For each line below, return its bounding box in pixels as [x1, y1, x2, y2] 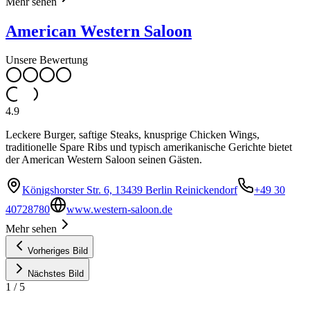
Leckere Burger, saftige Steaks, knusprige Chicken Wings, [6, 129, 259, 141]
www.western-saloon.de [66, 203, 172, 216]
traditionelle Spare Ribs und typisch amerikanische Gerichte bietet [6, 141, 292, 154]
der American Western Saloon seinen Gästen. [6, 154, 202, 166]
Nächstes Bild [28, 268, 84, 280]
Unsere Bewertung [6, 54, 88, 66]
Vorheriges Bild [28, 246, 88, 257]
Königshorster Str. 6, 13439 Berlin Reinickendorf [22, 184, 237, 197]
